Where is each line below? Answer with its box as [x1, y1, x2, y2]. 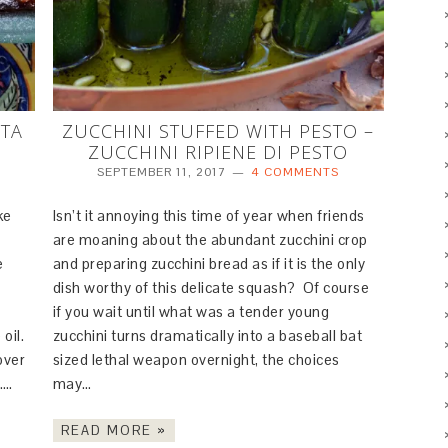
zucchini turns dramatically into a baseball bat [52, 325, 363, 345]
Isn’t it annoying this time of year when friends [52, 205, 365, 225]
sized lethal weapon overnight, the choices [52, 349, 340, 369]
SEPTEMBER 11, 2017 [97, 163, 227, 180]
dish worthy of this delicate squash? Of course [52, 277, 370, 297]
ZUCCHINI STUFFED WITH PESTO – [62, 118, 375, 143]
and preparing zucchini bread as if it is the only [52, 253, 366, 273]
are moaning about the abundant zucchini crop [52, 229, 368, 249]
